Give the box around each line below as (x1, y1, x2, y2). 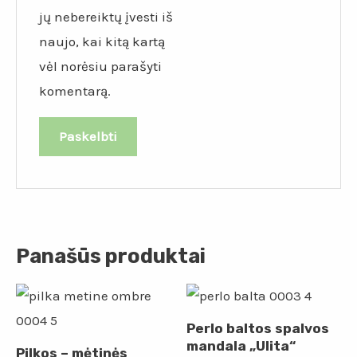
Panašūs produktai (16, 244, 206, 269)
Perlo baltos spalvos (186, 320, 329, 336)
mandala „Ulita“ (186, 337, 296, 354)
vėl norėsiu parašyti (39, 58, 163, 75)
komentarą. (39, 83, 112, 100)
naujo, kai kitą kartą (39, 33, 166, 50)
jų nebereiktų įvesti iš (39, 9, 174, 25)
